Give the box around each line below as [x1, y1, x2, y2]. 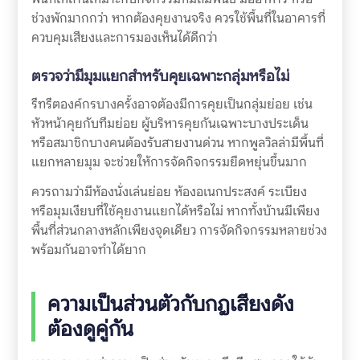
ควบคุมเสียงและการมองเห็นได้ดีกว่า [31, 28, 218, 46]
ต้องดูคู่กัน [47, 315, 133, 342]
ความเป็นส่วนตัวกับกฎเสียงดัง [47, 290, 294, 317]
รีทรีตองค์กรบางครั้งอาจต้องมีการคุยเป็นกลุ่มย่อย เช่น [31, 95, 313, 112]
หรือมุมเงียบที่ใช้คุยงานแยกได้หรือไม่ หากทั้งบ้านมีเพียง [31, 202, 320, 219]
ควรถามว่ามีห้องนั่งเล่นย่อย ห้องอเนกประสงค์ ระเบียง [31, 182, 307, 200]
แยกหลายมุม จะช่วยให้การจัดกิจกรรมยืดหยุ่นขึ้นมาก [31, 153, 307, 170]
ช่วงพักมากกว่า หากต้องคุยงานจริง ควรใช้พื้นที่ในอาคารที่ [31, 9, 325, 27]
